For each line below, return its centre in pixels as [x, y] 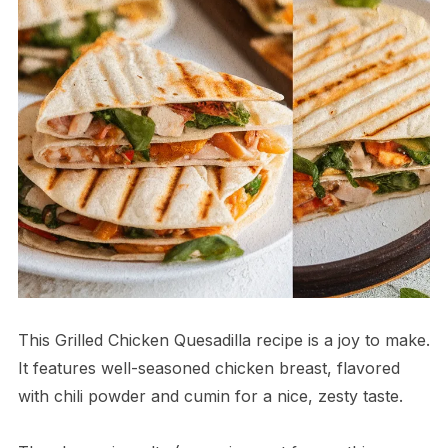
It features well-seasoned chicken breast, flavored [208, 367]
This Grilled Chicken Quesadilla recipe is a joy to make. [223, 339]
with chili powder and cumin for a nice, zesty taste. [210, 395]
